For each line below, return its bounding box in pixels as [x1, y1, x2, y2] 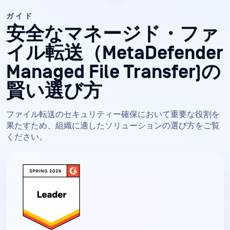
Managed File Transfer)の [6, 61, 221, 83]
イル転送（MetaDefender [6, 42, 223, 64]
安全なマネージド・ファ [6, 23, 219, 45]
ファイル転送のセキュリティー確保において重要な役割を [6, 109, 220, 119]
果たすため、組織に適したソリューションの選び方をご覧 [6, 121, 220, 130]
